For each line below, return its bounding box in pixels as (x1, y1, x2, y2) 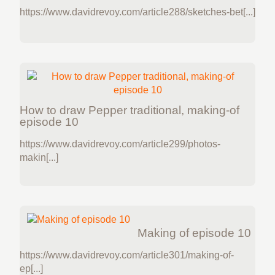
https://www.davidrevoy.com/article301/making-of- (20, 250, 234, 261)
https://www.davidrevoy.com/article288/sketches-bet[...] (20, 6, 255, 17)
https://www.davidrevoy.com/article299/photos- (20, 138, 220, 149)
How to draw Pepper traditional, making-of (20, 103, 239, 117)
